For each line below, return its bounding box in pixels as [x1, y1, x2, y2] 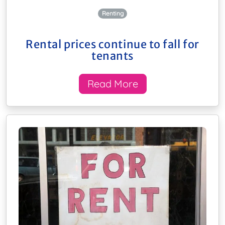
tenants [91, 49, 134, 63]
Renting [101, 10, 124, 18]
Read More [87, 77, 138, 90]
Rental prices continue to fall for [26, 38, 199, 52]
